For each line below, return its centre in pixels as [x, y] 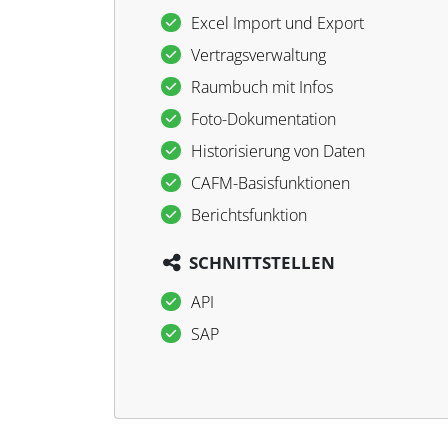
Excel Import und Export [277, 23]
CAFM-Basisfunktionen [270, 183]
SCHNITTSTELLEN [262, 262]
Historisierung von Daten [278, 151]
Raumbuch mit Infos [262, 87]
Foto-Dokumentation [263, 119]
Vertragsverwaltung [258, 55]
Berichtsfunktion [249, 215]
